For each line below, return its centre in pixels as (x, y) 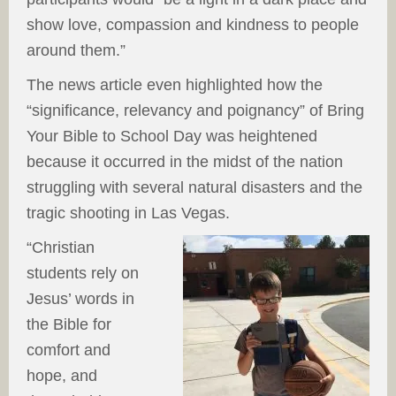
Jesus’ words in (80, 299)
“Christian (61, 247)
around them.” (76, 50)
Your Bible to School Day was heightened (172, 136)
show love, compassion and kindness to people (193, 25)
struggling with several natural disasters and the (194, 187)
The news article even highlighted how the (175, 85)
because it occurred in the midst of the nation (185, 162)
